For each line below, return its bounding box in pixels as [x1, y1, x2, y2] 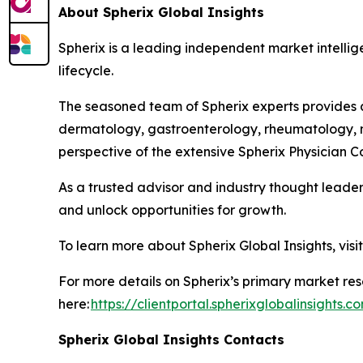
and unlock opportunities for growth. [58, 201, 293, 218]
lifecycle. [58, 62, 120, 79]
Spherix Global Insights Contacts [58, 331, 284, 348]
